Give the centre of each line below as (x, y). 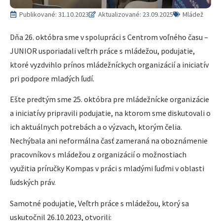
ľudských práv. (33, 182)
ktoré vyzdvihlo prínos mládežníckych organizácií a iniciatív (109, 64)
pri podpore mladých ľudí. (52, 78)
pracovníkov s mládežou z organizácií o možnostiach (98, 155)
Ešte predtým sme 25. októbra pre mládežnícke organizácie (110, 99)
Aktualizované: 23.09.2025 (136, 14)
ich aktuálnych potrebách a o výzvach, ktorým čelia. (96, 127)
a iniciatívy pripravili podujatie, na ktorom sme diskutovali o (110, 113)
